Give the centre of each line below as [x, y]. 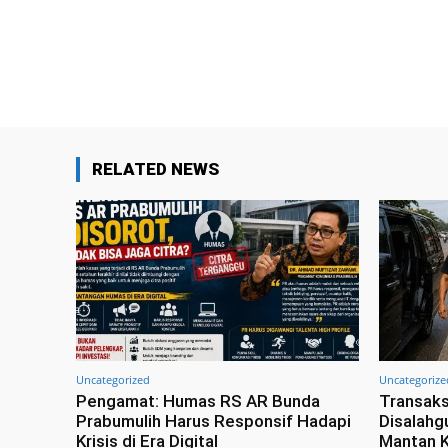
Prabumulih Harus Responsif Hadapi [213, 421]
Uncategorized [113, 380]
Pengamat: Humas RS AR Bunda [198, 401]
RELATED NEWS [155, 168]
